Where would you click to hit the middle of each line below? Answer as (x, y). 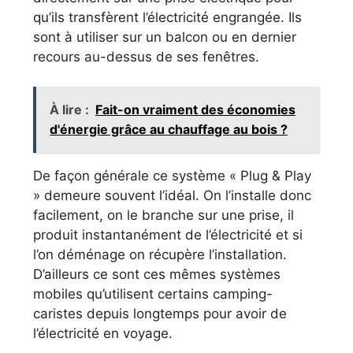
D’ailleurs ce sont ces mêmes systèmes (157, 275)
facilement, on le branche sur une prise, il (163, 216)
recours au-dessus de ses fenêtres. (146, 56)
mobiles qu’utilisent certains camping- (153, 294)
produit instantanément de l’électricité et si (168, 235)
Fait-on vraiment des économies (195, 110)
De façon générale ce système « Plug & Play (172, 176)
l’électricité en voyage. (103, 334)
